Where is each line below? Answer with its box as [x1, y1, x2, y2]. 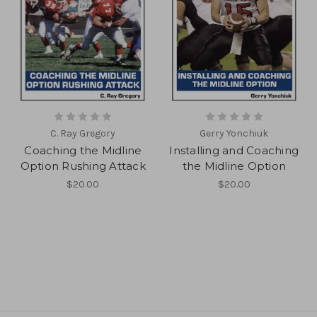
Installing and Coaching [169, 144, 299, 158]
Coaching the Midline [24, 144, 142, 158]
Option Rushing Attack [20, 159, 146, 173]
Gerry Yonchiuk [200, 127, 269, 140]
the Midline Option [182, 159, 286, 173]
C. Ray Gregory [50, 127, 116, 140]
